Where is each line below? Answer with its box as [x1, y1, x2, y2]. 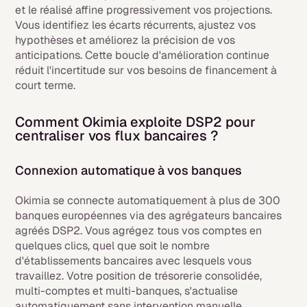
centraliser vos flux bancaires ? [15, 127, 219, 145]
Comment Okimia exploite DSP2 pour [15, 113, 256, 131]
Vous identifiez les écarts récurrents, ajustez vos [15, 18, 256, 32]
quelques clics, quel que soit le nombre [15, 238, 210, 253]
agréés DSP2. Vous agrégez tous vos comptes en [15, 223, 262, 238]
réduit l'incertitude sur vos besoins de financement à [15, 63, 278, 77]
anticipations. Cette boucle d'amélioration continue [15, 48, 270, 62]
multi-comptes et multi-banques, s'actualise [15, 284, 238, 298]
